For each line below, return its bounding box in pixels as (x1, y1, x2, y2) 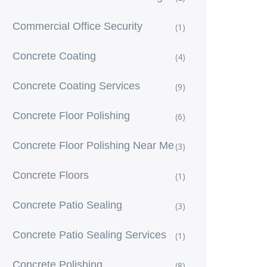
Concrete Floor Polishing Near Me (13, 139, 174, 151)
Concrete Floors (13, 169, 89, 181)
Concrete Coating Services (13, 80, 140, 92)
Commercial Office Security (13, 20, 142, 32)
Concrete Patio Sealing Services (13, 229, 166, 241)
